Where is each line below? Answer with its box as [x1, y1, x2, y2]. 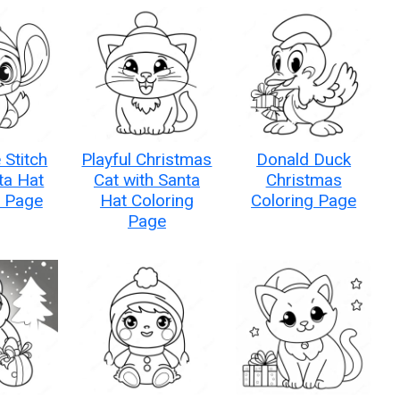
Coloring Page [251, 190, 357, 212]
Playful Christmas [81, 149, 212, 171]
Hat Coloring [99, 190, 194, 212]
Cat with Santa [93, 170, 200, 191]
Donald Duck [256, 149, 352, 171]
